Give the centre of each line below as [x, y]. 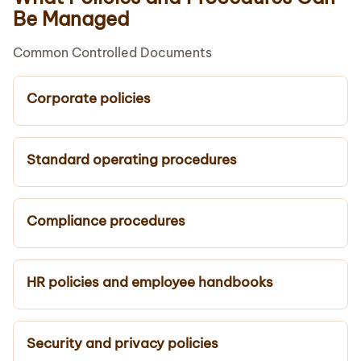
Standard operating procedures [132, 159]
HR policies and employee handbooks [150, 282]
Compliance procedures [106, 220]
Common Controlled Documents [112, 52]
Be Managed [71, 18]
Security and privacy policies [122, 343]
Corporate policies [89, 98]
